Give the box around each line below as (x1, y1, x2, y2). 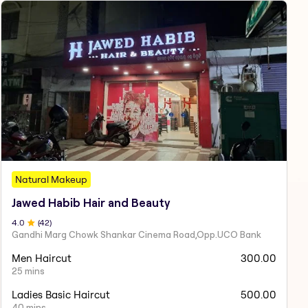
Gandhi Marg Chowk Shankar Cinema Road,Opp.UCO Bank (11, 228, 261, 240)
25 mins (11, 265, 45, 276)
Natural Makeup (14, 173, 87, 186)
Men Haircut (11, 251, 71, 265)
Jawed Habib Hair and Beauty (11, 196, 170, 209)
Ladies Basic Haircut (11, 287, 110, 301)
